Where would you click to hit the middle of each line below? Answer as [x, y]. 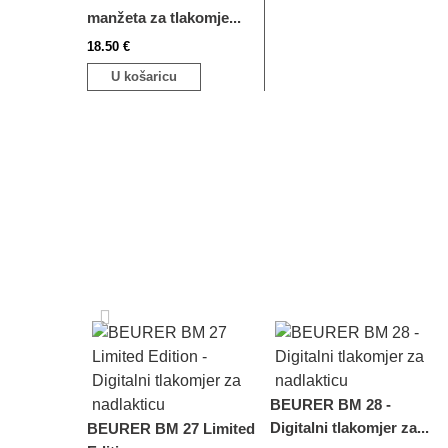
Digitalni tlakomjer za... [349, 428]
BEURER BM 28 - [330, 405]
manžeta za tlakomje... [164, 18]
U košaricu [144, 77]
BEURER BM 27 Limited [171, 429]
